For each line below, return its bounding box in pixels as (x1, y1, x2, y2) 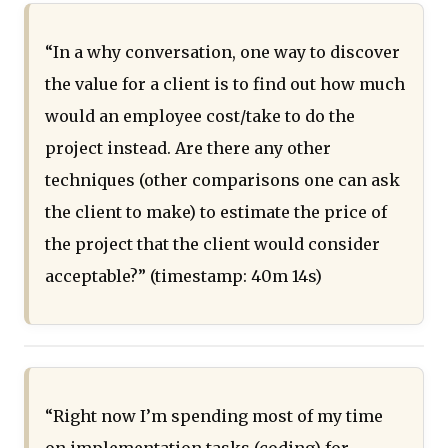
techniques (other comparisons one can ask (45, 170, 400, 191)
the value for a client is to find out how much (45, 74, 405, 95)
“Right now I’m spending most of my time (45, 406, 383, 427)
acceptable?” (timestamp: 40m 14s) (45, 266, 322, 287)
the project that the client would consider (45, 234, 380, 255)
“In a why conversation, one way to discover (45, 42, 400, 63)
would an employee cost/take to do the (45, 106, 355, 127)
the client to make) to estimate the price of (45, 202, 387, 223)
